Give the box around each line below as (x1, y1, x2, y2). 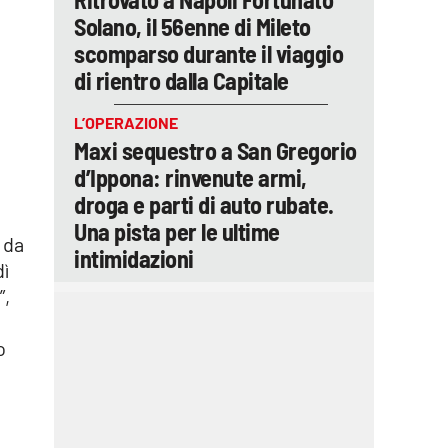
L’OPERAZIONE (74, 113, 178, 132)
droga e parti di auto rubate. (74, 190, 334, 219)
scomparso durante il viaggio (74, 39, 343, 68)
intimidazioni (74, 244, 194, 273)
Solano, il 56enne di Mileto (74, 12, 311, 41)
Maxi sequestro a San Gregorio (74, 136, 357, 165)
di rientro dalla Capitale (74, 66, 289, 95)
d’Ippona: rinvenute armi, (74, 163, 307, 192)
